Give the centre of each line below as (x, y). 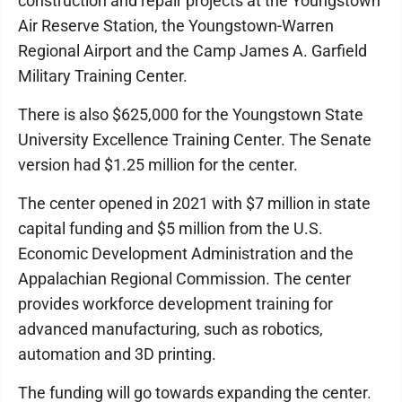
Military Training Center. (103, 76)
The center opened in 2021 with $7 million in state (194, 203)
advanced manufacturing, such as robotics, (170, 329)
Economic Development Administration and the (186, 253)
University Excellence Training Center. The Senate (195, 140)
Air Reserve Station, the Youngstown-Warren (176, 26)
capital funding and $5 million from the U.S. (170, 228)
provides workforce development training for (175, 304)
